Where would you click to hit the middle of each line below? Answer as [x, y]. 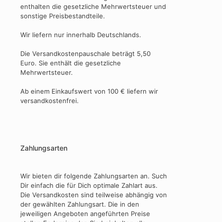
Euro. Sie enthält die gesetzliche [71, 63]
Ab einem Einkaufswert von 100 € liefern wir [89, 91]
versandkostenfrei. [50, 101]
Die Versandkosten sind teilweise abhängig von [94, 195]
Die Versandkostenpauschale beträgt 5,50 [85, 54]
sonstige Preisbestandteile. [63, 16]
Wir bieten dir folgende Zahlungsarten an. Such [94, 176]
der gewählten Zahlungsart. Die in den [80, 204]
